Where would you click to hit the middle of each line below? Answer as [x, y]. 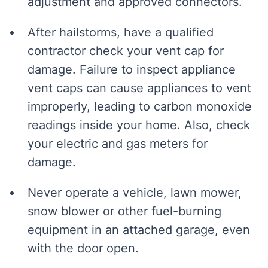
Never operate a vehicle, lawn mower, [135, 193]
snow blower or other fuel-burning [124, 211]
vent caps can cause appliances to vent [139, 88]
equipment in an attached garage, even [139, 230]
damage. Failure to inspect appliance [132, 69]
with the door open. [83, 248]
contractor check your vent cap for [126, 51]
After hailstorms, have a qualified [121, 32]
